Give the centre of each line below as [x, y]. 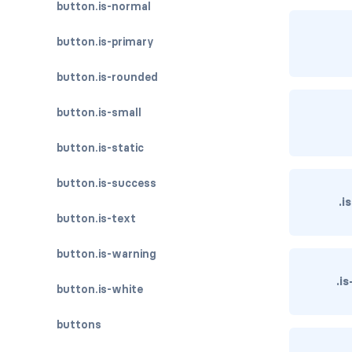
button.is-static [100, 148]
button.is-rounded [107, 77]
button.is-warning [106, 254]
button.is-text [96, 218]
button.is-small [99, 112]
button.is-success [106, 183]
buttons [79, 324]
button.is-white [100, 289]
